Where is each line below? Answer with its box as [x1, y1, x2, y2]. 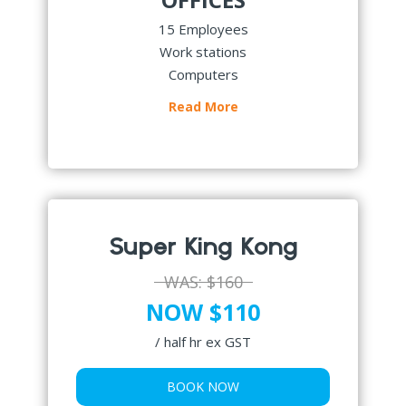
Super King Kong [109, 236, 297, 258]
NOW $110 [146, 295, 260, 327]
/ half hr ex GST [155, 332, 251, 351]
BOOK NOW [167, 377, 239, 395]
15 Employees [158, 19, 248, 38]
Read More [168, 97, 238, 115]
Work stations [159, 42, 246, 61]
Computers [168, 64, 238, 83]
